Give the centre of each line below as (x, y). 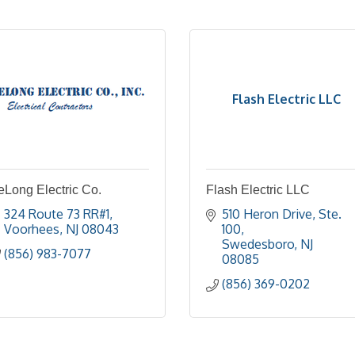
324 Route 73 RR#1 (57, 214)
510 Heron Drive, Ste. (282, 214)
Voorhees (32, 229)
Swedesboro (258, 244)
